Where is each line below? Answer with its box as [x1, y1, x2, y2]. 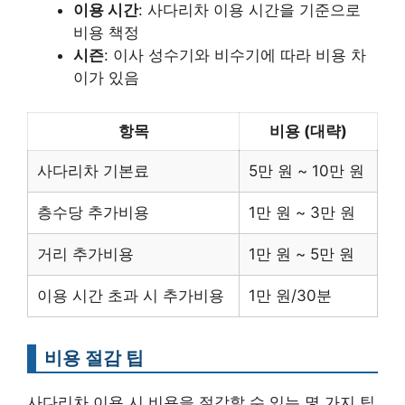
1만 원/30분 [249, 287, 332, 306]
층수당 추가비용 [37, 203, 149, 222]
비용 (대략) [269, 122, 347, 141]
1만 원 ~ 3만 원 [249, 203, 355, 222]
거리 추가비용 [37, 245, 134, 264]
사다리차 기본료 [37, 162, 149, 181]
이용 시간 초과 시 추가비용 [37, 287, 224, 306]
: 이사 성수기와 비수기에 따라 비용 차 [104, 45, 366, 64]
